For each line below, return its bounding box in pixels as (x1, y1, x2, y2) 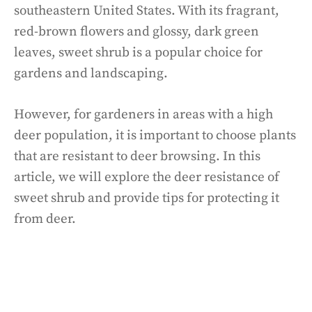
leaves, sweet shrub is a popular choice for (14, 45, 263, 61)
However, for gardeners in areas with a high (14, 106, 273, 123)
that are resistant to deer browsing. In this (14, 148, 260, 164)
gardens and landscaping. (14, 65, 168, 81)
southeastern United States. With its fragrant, (14, 3, 279, 19)
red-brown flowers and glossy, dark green (14, 24, 259, 40)
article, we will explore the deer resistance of (14, 169, 279, 185)
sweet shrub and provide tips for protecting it (14, 189, 279, 206)
